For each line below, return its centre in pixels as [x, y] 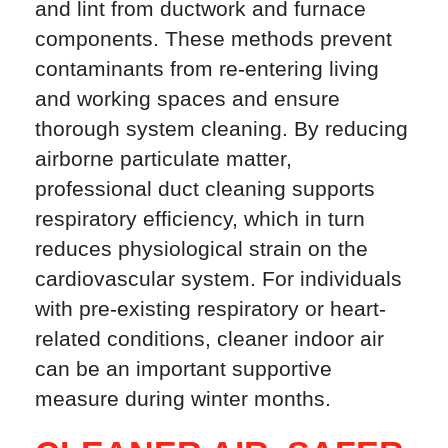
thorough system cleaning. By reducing [221, 129]
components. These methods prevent [213, 39]
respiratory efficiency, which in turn [200, 219]
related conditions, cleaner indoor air [209, 339]
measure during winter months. [183, 399]
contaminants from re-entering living [207, 69]
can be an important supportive [183, 369]
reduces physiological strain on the [201, 249]
